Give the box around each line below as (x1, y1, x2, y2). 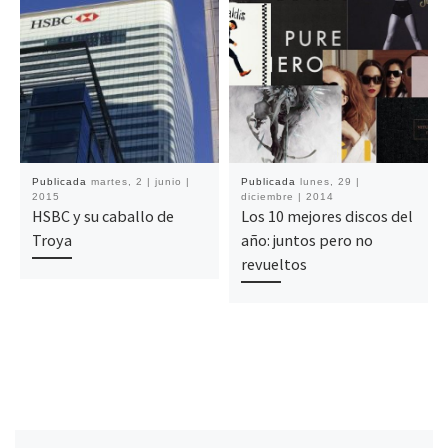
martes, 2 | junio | (90, 176, 190, 188)
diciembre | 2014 (240, 191, 334, 203)
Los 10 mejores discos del (240, 206, 413, 227)
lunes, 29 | (299, 176, 360, 188)
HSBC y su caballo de (31, 206, 174, 227)
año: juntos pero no (240, 230, 373, 251)
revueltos (240, 254, 307, 275)
